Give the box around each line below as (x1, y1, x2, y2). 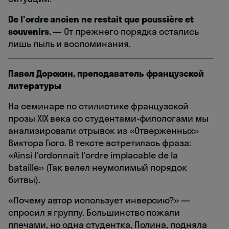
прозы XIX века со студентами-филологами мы (8, 112, 209, 124)
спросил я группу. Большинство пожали (8, 206, 180, 218)
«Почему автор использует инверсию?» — (8, 194, 191, 206)
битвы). (8, 173, 40, 186)
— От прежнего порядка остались (51, 25, 199, 37)
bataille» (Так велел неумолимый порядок (8, 161, 188, 173)
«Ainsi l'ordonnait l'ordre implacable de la (8, 149, 178, 161)
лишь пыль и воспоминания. (8, 37, 131, 50)
